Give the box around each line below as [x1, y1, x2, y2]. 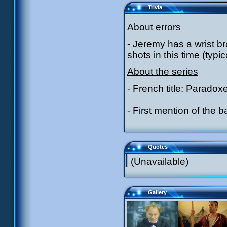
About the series [127, 66, 198, 77]
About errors [127, 22, 181, 32]
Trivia [148, 4, 162, 10]
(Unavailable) [131, 156, 188, 167]
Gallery [148, 189, 167, 195]
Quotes [148, 144, 168, 150]
